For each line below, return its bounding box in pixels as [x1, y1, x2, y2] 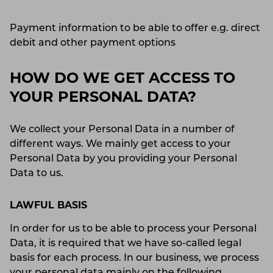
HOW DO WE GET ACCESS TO [10, 71, 235, 87]
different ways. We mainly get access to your [10, 139, 231, 149]
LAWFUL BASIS [10, 200, 87, 211]
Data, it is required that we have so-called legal [10, 238, 241, 249]
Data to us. [10, 168, 63, 179]
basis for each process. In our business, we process [10, 253, 259, 263]
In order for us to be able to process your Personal [10, 224, 257, 234]
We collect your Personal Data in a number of [10, 124, 235, 135]
